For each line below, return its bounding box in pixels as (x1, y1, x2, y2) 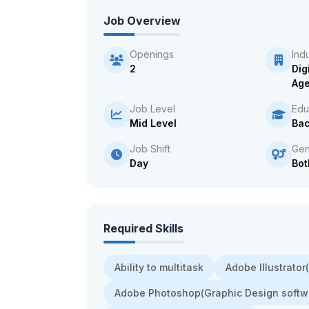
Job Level (130, 103, 175, 114)
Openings (130, 48, 174, 60)
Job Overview (103, 14, 181, 28)
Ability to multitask (114, 261, 203, 273)
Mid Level (130, 117, 177, 129)
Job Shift (130, 143, 170, 154)
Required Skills (103, 221, 183, 235)
